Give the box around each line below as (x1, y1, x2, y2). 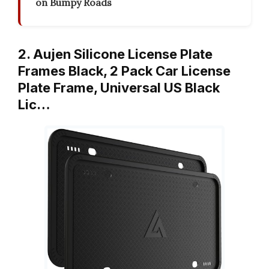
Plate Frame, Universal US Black (18, 79, 220, 95)
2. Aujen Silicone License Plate (18, 46, 213, 62)
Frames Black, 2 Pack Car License (18, 62, 231, 79)
